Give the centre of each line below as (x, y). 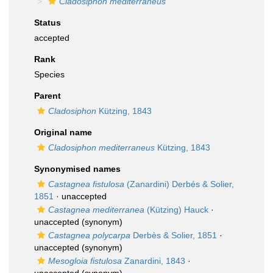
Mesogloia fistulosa (85, 261)
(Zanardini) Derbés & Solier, (179, 184)
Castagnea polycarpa (89, 235)
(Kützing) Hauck (176, 210)
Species (49, 74)
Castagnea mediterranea (96, 210)
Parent (48, 96)
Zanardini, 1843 (154, 261)
